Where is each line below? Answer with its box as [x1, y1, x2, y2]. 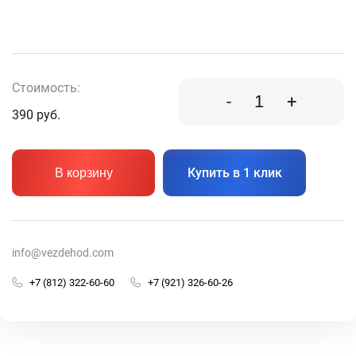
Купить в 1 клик [187, 164, 282, 180]
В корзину [54, 165, 113, 180]
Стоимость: [12, 80, 80, 96]
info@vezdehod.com [12, 246, 114, 259]
